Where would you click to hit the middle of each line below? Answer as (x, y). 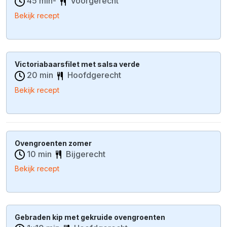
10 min (39, 154)
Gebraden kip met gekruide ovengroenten (90, 217)
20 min (40, 75)
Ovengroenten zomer (53, 143)
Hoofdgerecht (94, 75)
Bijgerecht (86, 154)
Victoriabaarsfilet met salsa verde (77, 64)
